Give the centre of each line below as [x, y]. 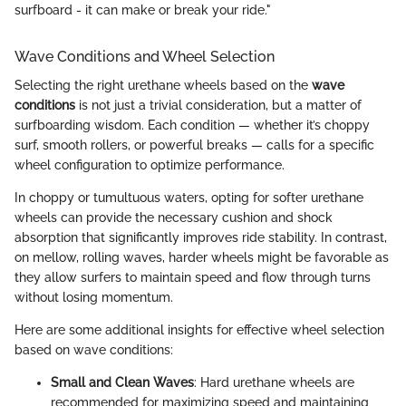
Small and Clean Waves [122, 382]
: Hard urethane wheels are [274, 382]
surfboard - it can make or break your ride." [143, 10]
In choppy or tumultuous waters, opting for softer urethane [189, 198]
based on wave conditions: [94, 350]
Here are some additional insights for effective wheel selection [199, 330]
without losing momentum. [94, 297]
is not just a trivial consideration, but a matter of [218, 105]
